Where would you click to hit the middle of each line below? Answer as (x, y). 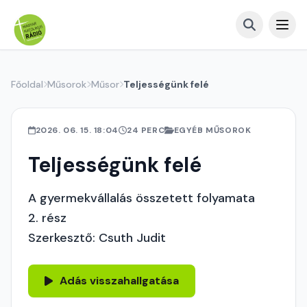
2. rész (47, 218)
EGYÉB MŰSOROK (212, 130)
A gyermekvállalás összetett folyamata (142, 198)
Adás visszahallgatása (119, 281)
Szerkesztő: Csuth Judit (97, 238)
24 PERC (146, 130)
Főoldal (27, 84)
